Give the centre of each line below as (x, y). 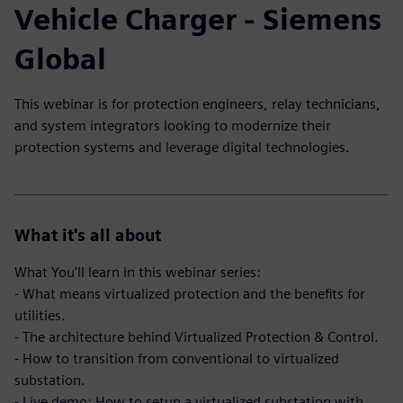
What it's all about (88, 235)
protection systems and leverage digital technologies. (182, 147)
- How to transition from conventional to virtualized (177, 358)
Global (60, 59)
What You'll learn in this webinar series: (138, 272)
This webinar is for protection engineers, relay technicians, (197, 104)
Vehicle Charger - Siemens (198, 19)
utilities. (40, 315)
